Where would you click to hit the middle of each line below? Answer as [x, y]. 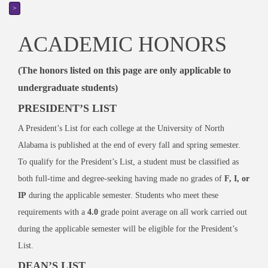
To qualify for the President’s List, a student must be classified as [128, 162]
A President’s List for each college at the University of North [121, 128]
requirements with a [53, 212]
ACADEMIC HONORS [122, 44]
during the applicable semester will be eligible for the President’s [128, 229]
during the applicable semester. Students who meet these [122, 195]
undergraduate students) [68, 88]
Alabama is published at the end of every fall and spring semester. [129, 145]
